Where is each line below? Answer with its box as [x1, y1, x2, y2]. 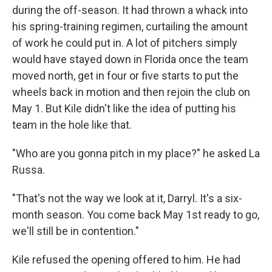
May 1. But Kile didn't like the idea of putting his [12, 102, 236, 115]
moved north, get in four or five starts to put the [12, 69, 239, 82]
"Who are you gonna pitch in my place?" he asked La [12, 147, 260, 160]
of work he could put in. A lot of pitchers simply [12, 36, 237, 49]
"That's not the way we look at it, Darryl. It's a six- [12, 192, 242, 205]
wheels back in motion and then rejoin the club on [12, 86, 250, 98]
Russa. [12, 163, 45, 176]
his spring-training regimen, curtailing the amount [12, 20, 248, 33]
